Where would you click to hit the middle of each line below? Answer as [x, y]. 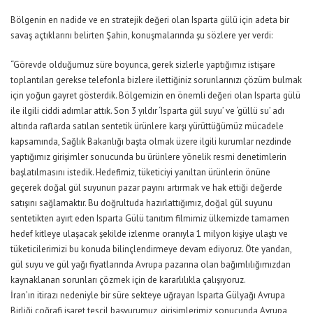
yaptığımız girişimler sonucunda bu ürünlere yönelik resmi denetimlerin [148, 156]
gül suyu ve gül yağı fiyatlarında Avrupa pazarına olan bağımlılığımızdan [151, 264]
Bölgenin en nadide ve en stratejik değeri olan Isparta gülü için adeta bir [150, 20]
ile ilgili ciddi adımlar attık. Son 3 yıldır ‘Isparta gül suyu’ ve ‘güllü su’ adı [147, 110]
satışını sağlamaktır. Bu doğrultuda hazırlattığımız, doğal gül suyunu [141, 203]
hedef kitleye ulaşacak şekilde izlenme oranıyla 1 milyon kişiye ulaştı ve [149, 233]
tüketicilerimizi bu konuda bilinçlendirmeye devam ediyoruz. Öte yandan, [151, 249]
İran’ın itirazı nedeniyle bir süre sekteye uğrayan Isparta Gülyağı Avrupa [148, 295]
